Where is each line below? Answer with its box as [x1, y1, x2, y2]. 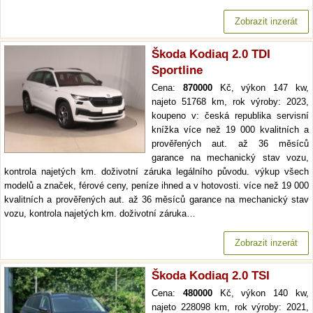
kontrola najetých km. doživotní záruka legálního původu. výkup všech [4, 166, 309, 177]
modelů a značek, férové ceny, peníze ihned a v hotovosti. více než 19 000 [4, 180, 309, 191]
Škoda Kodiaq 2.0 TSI [152, 269, 270, 283]
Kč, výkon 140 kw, [212, 288, 310, 299]
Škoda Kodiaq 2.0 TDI [152, 48, 270, 61]
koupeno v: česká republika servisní [152, 110, 309, 122]
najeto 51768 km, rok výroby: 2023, [152, 96, 309, 108]
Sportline [152, 64, 203, 78]
